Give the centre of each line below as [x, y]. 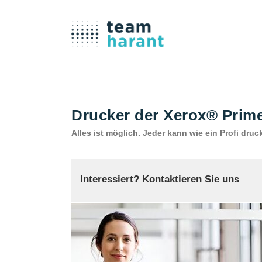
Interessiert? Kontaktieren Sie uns [160, 179]
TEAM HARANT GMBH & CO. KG [146, 227]
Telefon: [106, 254]
